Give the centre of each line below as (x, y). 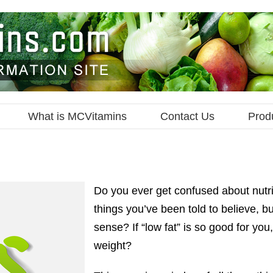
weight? (112, 246)
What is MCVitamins (77, 116)
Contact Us (187, 116)
